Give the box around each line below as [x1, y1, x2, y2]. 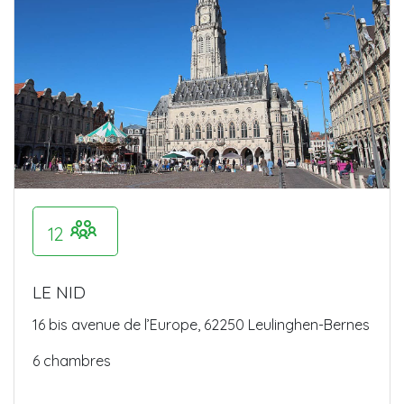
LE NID [32, 280, 86, 303]
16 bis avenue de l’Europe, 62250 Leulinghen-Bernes [32, 315, 370, 334]
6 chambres [32, 351, 111, 370]
